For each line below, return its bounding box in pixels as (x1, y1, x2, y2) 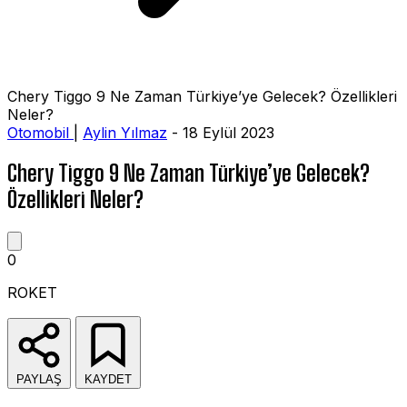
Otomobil (7, 124, 74, 142)
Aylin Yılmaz (83, 124, 167, 142)
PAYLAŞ (16, 372, 62, 386)
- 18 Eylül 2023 (167, 124, 274, 142)
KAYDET (84, 372, 132, 386)
